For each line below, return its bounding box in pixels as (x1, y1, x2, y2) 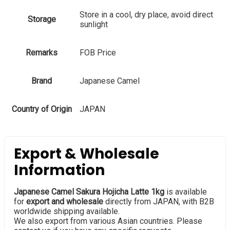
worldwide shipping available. (14, 206, 120, 216)
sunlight (80, 19, 108, 29)
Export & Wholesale (14, 143, 159, 164)
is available (164, 186, 207, 197)
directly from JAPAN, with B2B (103, 196, 214, 206)
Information (14, 160, 105, 180)
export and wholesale (26, 196, 103, 206)
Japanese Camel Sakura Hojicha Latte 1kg (14, 186, 164, 197)
